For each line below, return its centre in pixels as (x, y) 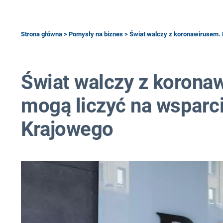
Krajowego (67, 129)
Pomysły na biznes (96, 34)
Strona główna (42, 34)
